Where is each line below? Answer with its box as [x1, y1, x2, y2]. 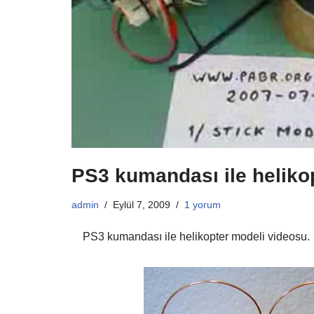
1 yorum [184, 198, 221, 210]
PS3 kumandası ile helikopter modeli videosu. [71, 230, 310, 243]
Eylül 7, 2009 [113, 198, 170, 210]
